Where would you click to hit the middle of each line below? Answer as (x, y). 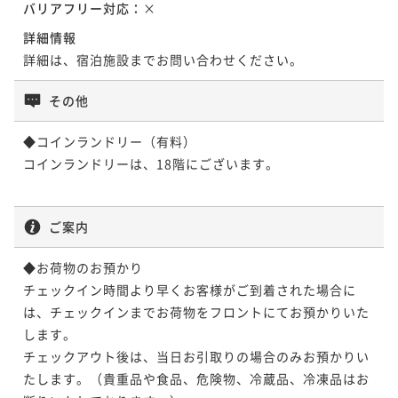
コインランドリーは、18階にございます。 (151, 163)
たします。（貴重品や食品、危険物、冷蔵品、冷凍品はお (196, 378)
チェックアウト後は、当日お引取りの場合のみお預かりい (196, 356)
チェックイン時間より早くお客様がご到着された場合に (190, 289)
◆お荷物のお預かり (83, 267)
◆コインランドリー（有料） (110, 141)
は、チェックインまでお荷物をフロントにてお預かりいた (196, 311)
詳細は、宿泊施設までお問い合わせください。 (163, 59)
